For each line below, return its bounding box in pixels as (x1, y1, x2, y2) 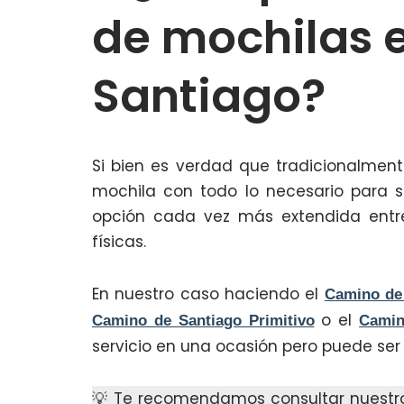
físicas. (92, 231, 146, 252)
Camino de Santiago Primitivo (92, 312, 315, 329)
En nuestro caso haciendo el (92, 283, 325, 305)
